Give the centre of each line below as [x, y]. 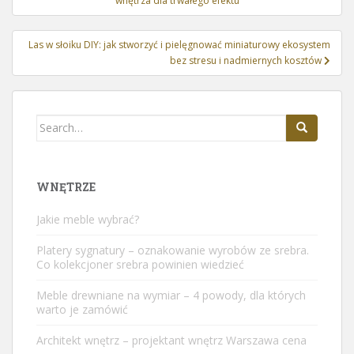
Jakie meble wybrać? [88, 219]
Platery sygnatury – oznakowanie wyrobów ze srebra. [173, 250]
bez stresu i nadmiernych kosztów [247, 60]
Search [55, 122]
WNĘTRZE [66, 186]
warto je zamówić [82, 309]
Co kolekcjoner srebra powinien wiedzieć [140, 264]
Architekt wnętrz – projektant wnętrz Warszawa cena [171, 340]
